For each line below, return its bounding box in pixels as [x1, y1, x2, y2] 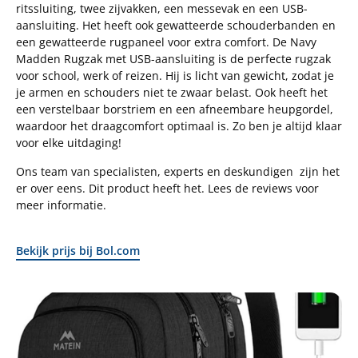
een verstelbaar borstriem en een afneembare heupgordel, [16, 101, 333, 117]
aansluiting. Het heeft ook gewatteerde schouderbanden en [16, 18, 336, 34]
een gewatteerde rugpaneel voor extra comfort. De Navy [16, 34, 316, 50]
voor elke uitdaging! [16, 135, 121, 151]
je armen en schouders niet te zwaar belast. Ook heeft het [16, 85, 328, 101]
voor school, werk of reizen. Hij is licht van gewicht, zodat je [16, 68, 334, 84]
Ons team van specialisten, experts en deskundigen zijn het [16, 163, 340, 179]
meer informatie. [16, 197, 109, 213]
